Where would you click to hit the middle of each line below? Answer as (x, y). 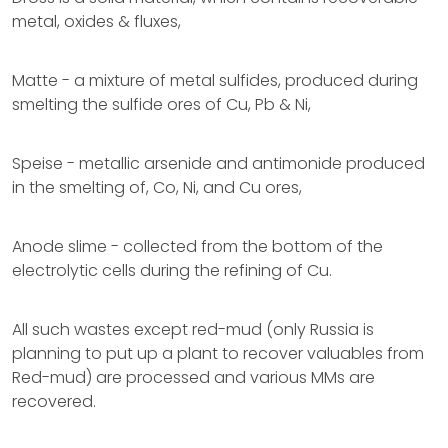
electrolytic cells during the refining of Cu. (172, 270)
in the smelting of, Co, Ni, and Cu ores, (157, 187)
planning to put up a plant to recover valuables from (218, 353)
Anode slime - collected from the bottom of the (197, 246)
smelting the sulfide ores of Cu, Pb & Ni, (161, 104)
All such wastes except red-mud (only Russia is (193, 329)
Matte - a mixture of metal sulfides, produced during (215, 80)
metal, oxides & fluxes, (96, 21)
